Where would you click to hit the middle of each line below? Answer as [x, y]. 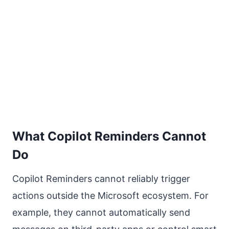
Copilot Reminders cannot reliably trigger [101, 179]
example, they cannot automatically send [101, 213]
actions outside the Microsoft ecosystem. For [110, 196]
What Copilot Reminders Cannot [109, 136]
